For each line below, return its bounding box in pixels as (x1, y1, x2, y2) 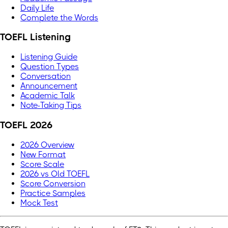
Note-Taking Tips (20, 100, 81, 110)
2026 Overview (20, 139, 74, 150)
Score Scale (20, 159, 64, 169)
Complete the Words (20, 12, 98, 22)
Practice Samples (20, 188, 85, 198)
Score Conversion (20, 178, 85, 188)
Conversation (20, 71, 71, 81)
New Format (20, 149, 66, 159)
